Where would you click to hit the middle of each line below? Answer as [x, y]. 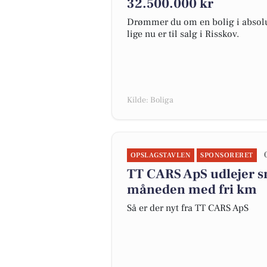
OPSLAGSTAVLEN [161, 155]
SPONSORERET [227, 155]
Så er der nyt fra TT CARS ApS [188, 208]
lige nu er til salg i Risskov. [183, 34]
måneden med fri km [192, 190]
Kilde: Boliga [150, 100]
